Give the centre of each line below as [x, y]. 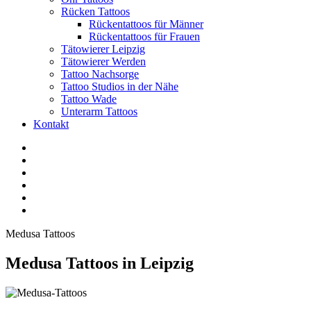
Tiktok [47, 209]
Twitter [48, 159]
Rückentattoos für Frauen [144, 36]
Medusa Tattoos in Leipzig [100, 263]
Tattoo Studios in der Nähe [120, 86]
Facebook [54, 147]
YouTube [53, 172]
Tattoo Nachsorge [100, 74]
